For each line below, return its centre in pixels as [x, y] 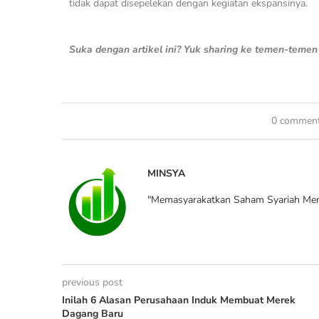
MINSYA [166, 173]
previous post [92, 282]
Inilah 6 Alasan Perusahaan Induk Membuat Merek [179, 300]
